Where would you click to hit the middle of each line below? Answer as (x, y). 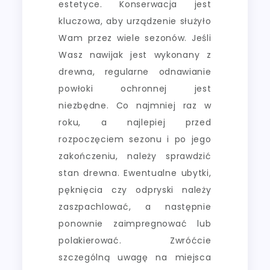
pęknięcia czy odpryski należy (135, 190)
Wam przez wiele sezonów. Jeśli (135, 38)
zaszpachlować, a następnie (135, 206)
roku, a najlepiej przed (135, 122)
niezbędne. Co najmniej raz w (135, 105)
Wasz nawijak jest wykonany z (135, 55)
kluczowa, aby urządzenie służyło (135, 21)
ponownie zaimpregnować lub (135, 223)
